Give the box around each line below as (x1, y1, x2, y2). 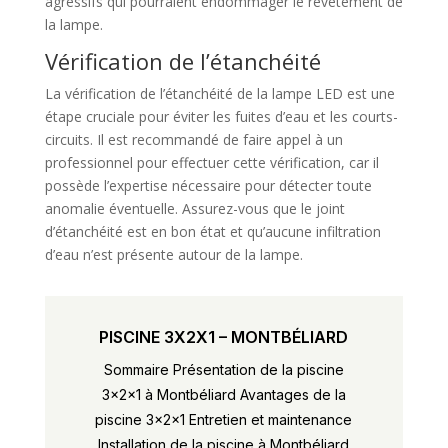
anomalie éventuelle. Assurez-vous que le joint (44, 198, 345, 218)
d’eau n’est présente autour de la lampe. (44, 244, 303, 264)
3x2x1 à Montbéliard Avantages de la (101, 385, 346, 403)
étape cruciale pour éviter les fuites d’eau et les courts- (44, 106, 398, 126)
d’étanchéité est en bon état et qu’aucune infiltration (44, 221, 381, 241)
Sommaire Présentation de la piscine (103, 360, 344, 378)
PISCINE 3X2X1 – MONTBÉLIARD (99, 326, 349, 347)
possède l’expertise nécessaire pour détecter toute (44, 175, 372, 195)
